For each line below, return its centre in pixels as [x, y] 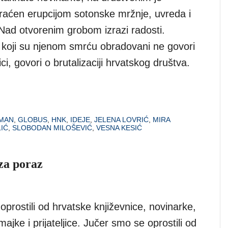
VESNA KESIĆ [119, 127]
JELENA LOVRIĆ [121, 119]
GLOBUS [33, 119]
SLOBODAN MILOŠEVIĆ [52, 127]
